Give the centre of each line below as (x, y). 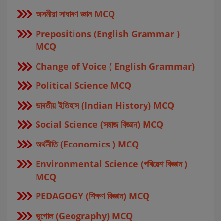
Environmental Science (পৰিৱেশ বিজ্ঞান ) (111, 164)
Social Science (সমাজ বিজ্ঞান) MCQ (99, 125)
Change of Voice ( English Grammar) (115, 66)
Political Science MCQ (83, 86)
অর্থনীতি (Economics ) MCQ (87, 144)
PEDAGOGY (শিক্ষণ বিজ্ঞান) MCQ (92, 196)
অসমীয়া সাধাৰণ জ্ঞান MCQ (75, 14)
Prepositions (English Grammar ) (108, 34)
